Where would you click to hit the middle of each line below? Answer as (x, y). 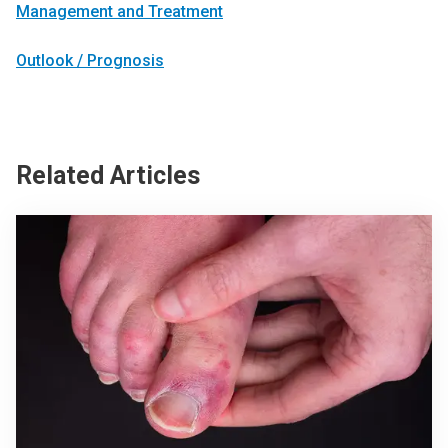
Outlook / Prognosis (90, 61)
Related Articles (108, 176)
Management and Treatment (119, 12)
